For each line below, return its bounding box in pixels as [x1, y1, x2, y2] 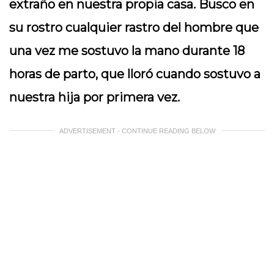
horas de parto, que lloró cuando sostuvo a [9, 67, 261, 81]
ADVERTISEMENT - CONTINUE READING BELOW [59, 127, 215, 135]
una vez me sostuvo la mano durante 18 [9, 43, 245, 58]
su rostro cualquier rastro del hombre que [9, 20, 259, 35]
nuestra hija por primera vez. [9, 90, 180, 105]
